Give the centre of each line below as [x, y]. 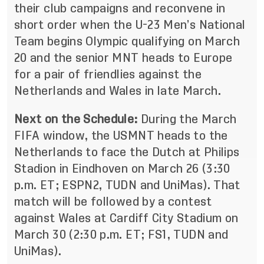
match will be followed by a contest [113, 202]
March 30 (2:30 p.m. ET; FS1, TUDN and [121, 235]
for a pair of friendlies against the [108, 74]
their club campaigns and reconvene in [120, 8]
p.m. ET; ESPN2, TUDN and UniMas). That [127, 185]
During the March [189, 119]
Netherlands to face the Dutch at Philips [127, 152]
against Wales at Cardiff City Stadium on [126, 218]
